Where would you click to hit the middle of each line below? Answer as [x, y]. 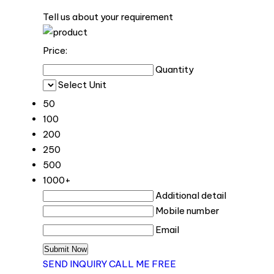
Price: [55, 50]
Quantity [175, 69]
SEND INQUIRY [75, 264]
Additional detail [191, 195]
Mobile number [187, 210]
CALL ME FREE [143, 264]
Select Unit [82, 84]
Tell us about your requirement [108, 17]
